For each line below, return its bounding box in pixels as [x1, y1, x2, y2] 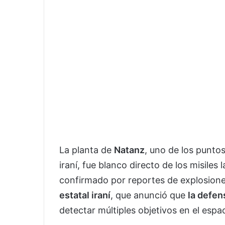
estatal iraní [59, 189, 110, 200]
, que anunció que [110, 189, 188, 200]
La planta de [59, 144, 114, 155]
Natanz [114, 144, 145, 155]
